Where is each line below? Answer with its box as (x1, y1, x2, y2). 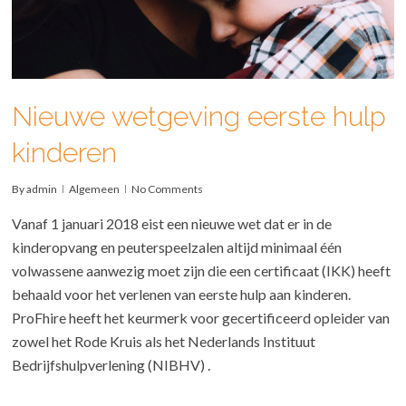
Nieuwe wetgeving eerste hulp (12, 101, 387, 133)
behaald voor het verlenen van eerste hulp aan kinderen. (12, 285, 352, 304)
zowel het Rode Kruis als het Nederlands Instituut (12, 333, 316, 351)
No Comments (131, 182, 204, 197)
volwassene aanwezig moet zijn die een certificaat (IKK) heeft (12, 262, 391, 280)
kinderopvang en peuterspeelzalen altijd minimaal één (12, 238, 343, 256)
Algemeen (69, 182, 121, 197)
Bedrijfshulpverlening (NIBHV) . (12, 356, 211, 374)
